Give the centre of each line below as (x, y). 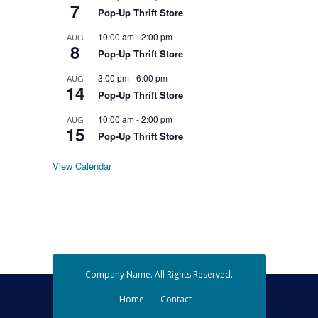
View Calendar (82, 166)
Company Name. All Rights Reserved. (159, 275)
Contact (176, 300)
